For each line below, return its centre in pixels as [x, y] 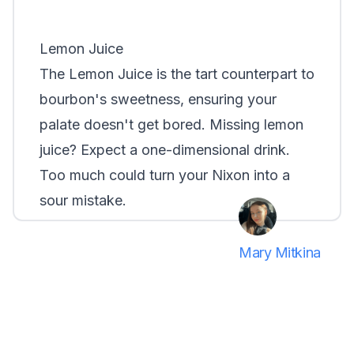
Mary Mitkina [280, 252]
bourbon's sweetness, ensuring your [158, 99]
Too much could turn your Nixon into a [165, 175]
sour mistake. [83, 200]
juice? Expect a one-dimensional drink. [165, 150]
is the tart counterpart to [233, 74]
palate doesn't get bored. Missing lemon [171, 124]
